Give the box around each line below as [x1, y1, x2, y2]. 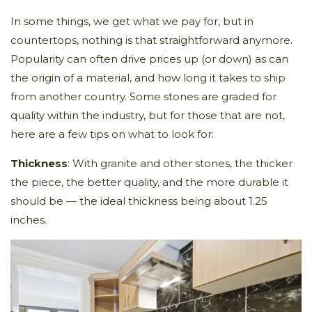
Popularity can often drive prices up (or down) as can [10, 52, 288, 65]
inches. [10, 212, 47, 226]
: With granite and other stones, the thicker [68, 156, 292, 170]
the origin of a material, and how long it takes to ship [10, 70, 286, 84]
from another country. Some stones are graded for [10, 89, 276, 103]
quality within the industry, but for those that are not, [10, 108, 285, 122]
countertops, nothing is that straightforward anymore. [10, 33, 292, 47]
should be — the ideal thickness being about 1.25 [10, 194, 267, 208]
